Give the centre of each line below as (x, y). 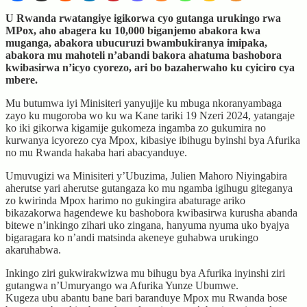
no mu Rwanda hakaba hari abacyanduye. (96, 152)
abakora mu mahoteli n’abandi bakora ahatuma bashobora (144, 55)
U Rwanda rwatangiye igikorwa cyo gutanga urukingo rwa (143, 18)
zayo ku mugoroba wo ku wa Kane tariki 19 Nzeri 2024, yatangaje (150, 115)
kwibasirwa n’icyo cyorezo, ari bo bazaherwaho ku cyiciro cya (150, 67)
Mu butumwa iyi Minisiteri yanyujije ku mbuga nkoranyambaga (144, 103)
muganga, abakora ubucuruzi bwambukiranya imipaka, (136, 42)
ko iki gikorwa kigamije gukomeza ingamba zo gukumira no (136, 127)
